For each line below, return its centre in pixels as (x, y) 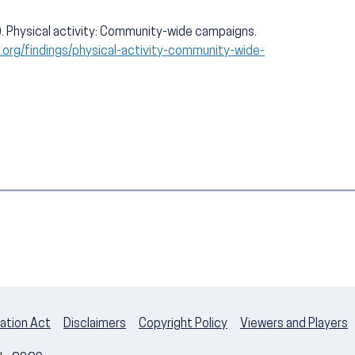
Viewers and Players (294, 324)
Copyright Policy (183, 324)
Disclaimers (95, 324)
